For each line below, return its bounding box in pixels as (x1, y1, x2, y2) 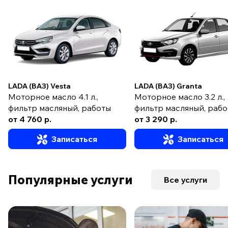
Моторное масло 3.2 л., (134, 92, 225, 102)
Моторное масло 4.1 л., (8, 92, 98, 102)
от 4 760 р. (8, 114, 51, 125)
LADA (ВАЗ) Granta (134, 81, 203, 91)
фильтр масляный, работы (8, 103, 111, 113)
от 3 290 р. (134, 114, 178, 125)
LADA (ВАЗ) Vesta (8, 81, 71, 91)
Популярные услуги (8, 172, 133, 188)
